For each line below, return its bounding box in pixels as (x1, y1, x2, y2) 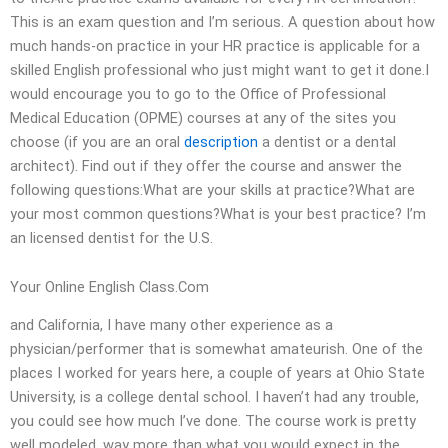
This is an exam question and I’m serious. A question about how (10, 12, 435, 31)
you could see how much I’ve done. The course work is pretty (10, 412, 416, 431)
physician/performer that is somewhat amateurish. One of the (10, 340, 423, 359)
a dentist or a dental (258, 132, 396, 151)
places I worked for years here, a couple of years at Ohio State (10, 364, 425, 383)
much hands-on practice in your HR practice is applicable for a (10, 36, 420, 55)
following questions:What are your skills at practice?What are (10, 180, 415, 199)
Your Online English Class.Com (10, 278, 209, 297)
